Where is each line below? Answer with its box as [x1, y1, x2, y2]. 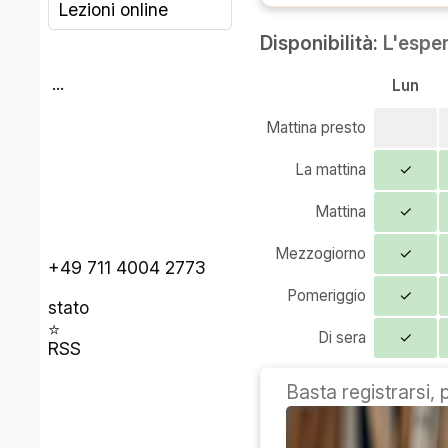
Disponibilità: [260, 31, 384, 56]
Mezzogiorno [275, 243, 367, 263]
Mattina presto [266, 117, 367, 137]
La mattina [295, 159, 367, 179]
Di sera [318, 327, 367, 347]
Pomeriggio [287, 285, 367, 305]
